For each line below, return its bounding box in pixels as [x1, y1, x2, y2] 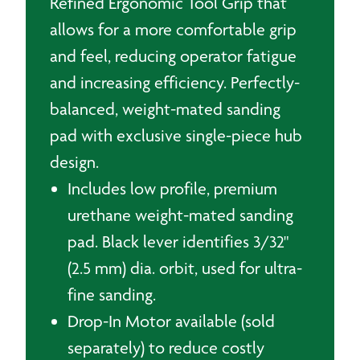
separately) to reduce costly [67, 337, 264, 358]
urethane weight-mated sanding [67, 205, 293, 225]
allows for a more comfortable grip [50, 19, 297, 39]
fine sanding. [67, 284, 156, 305]
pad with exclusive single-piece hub [50, 125, 302, 145]
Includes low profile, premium [67, 178, 277, 198]
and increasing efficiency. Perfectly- [50, 72, 300, 92]
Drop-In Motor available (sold [67, 311, 275, 331]
